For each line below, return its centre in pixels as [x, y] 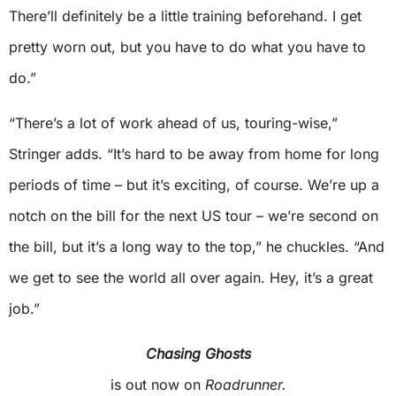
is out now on [157, 384]
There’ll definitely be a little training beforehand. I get [185, 15]
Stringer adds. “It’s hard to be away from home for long [194, 153]
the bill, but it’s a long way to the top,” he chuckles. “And [197, 246]
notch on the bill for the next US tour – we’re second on [194, 215]
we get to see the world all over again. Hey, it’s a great [191, 277]
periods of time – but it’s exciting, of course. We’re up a [194, 184]
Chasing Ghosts [198, 353]
